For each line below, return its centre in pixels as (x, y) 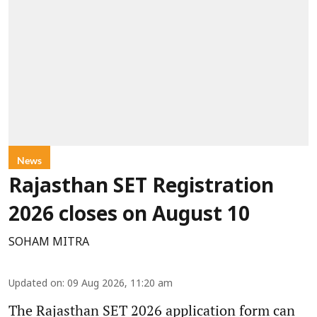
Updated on (35, 284)
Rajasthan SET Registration (141, 188)
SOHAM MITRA (49, 243)
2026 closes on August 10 (129, 216)
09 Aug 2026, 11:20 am (120, 284)
